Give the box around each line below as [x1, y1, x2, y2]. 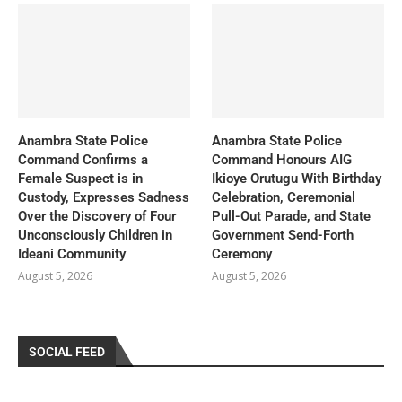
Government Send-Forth [212, 227, 354, 244]
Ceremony [212, 246, 273, 263]
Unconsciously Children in [18, 227, 172, 244]
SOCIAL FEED [29, 345, 105, 360]
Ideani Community [18, 246, 126, 263]
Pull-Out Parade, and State [212, 208, 371, 225]
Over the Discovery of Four [18, 208, 176, 225]
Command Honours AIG [212, 152, 353, 169]
